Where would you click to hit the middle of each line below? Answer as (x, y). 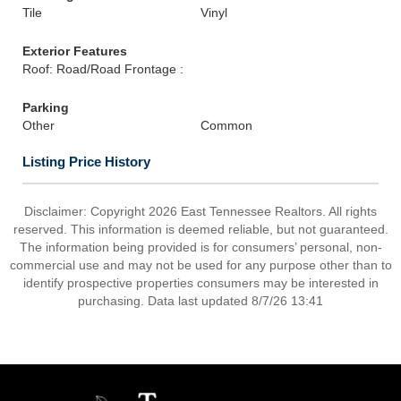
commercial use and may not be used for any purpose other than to (200, 265)
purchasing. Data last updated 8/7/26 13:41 (200, 301)
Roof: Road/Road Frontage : (103, 69)
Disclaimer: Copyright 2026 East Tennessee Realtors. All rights (200, 211)
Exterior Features (75, 51)
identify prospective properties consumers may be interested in (200, 283)
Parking (46, 107)
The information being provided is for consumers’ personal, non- (200, 247)
